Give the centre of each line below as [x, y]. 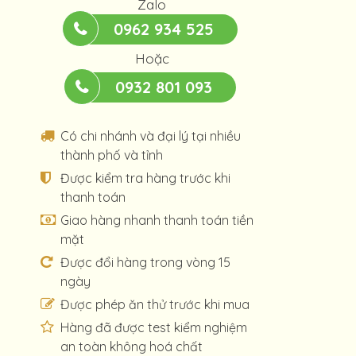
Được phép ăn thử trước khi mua [155, 304]
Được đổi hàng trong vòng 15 [145, 262]
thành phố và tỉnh [112, 155]
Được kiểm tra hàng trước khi [145, 178]
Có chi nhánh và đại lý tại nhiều [151, 136]
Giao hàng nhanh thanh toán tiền [157, 220]
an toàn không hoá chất [132, 346]
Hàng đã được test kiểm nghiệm [154, 327]
